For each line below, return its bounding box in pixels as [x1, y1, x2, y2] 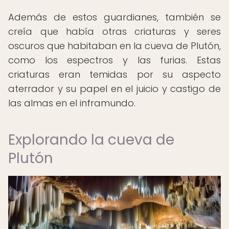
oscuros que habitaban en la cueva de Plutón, [8, 39, 221, 52]
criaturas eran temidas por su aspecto [8, 68, 221, 81]
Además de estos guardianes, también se [8, 11, 221, 24]
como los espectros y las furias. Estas [8, 54, 221, 66]
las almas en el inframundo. [8, 97, 135, 109]
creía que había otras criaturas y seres [8, 25, 221, 38]
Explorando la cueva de [8, 130, 174, 150]
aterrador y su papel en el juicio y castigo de [8, 82, 221, 95]
